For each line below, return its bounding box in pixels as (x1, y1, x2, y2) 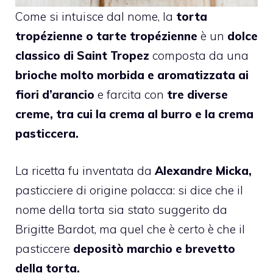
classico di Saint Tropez (15, 48, 152, 63)
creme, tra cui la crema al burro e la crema (15, 107, 253, 122)
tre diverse (167, 87, 228, 102)
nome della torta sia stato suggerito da (15, 202, 227, 217)
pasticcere (15, 241, 73, 256)
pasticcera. (15, 126, 79, 141)
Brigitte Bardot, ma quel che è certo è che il (15, 221, 245, 236)
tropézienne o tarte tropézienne (15, 29, 200, 44)
